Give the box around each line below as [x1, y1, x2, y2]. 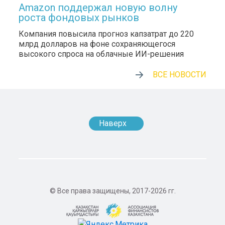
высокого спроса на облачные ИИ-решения [19, 49, 184, 59]
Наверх [99, 118, 127, 128]
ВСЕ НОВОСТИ [152, 69, 206, 79]
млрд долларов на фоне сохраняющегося [19, 39, 176, 49]
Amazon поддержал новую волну [19, 1, 178, 14]
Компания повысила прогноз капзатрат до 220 [19, 29, 194, 39]
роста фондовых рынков [19, 11, 140, 24]
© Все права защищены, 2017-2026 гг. [49, 186, 176, 195]
